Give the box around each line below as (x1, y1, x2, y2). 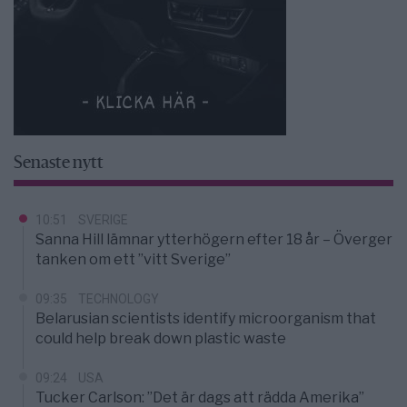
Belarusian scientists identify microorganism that (35, 310, 376, 328)
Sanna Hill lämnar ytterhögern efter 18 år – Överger (35, 231, 392, 249)
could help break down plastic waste (35, 330, 286, 348)
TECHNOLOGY (78, 292, 159, 307)
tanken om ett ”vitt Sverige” (35, 251, 231, 269)
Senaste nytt (14, 155, 104, 174)
